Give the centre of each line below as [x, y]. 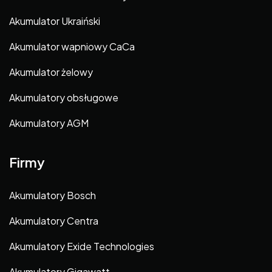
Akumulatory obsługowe [64, 98]
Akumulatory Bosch [53, 195]
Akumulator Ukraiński [55, 21]
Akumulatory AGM [49, 123]
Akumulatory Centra [54, 220]
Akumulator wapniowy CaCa [72, 47]
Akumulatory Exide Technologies [82, 246]
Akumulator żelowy [51, 72]
